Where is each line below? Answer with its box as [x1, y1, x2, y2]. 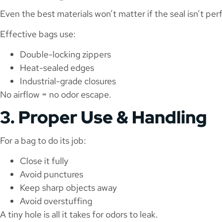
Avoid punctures [20, 168, 83, 180]
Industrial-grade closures [20, 75, 116, 87]
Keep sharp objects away [20, 182, 117, 194]
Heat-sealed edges [20, 62, 94, 74]
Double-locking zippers [20, 49, 111, 60]
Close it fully [20, 155, 68, 167]
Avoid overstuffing [20, 195, 92, 207]
